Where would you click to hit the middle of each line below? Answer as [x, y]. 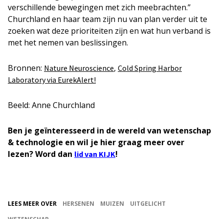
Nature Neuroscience [79, 68]
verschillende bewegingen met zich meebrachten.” [99, 7]
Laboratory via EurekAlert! [52, 80]
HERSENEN [78, 204]
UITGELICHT [148, 204]
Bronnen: [26, 68]
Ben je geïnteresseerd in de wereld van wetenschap [109, 131]
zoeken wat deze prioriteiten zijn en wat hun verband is [109, 31]
